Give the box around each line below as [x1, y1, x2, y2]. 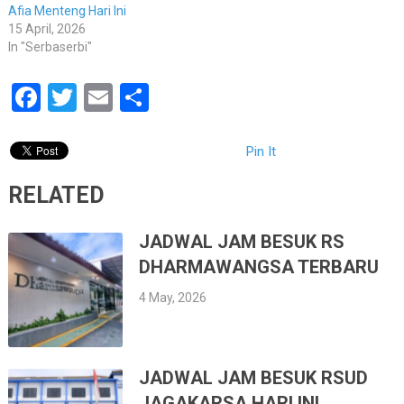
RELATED [7, 182, 105, 209]
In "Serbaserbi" [7, 40, 92, 55]
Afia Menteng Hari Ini [7, 4, 126, 19]
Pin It [245, 143, 276, 161]
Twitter [76, 80, 165, 115]
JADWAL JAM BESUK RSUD [139, 367, 369, 390]
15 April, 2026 [7, 22, 86, 37]
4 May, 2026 [139, 290, 207, 306]
